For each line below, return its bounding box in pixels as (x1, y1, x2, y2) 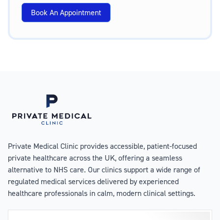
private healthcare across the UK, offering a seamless (8, 152, 182, 163)
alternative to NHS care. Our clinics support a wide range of (8, 164, 200, 174)
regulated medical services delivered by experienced (8, 176, 179, 186)
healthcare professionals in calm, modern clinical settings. (8, 188, 195, 198)
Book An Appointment (31, 7, 101, 18)
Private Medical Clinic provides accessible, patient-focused (8, 140, 197, 151)
